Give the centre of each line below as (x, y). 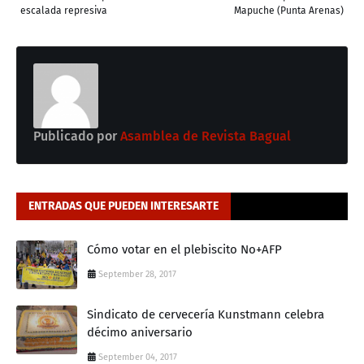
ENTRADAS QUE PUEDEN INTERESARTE (123, 206)
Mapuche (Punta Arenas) (289, 11)
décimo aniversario (140, 333)
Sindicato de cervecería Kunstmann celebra (206, 315)
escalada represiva (64, 11)
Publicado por (75, 136)
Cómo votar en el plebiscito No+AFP (184, 250)
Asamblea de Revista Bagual (204, 136)
